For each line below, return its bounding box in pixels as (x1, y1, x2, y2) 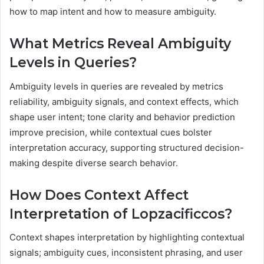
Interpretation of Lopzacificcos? (9, 205, 232, 222)
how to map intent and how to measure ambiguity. (9, 6, 216, 18)
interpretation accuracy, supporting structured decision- (9, 141, 244, 153)
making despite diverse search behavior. (9, 157, 178, 169)
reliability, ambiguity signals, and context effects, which (9, 95, 239, 107)
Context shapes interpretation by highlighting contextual (9, 232, 245, 243)
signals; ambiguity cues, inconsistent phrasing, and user (9, 247, 243, 259)
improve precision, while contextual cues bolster (9, 126, 212, 138)
